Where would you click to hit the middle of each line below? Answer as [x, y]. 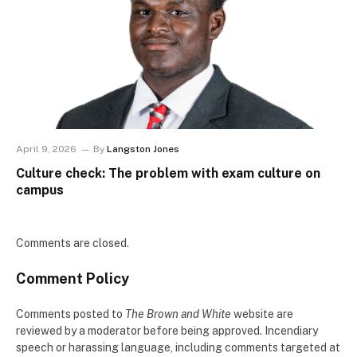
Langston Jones [143, 149]
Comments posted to [71, 314]
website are [262, 314]
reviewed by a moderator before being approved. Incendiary [167, 330]
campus [40, 190]
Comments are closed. [73, 243]
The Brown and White [178, 314]
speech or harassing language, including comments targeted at [178, 347]
